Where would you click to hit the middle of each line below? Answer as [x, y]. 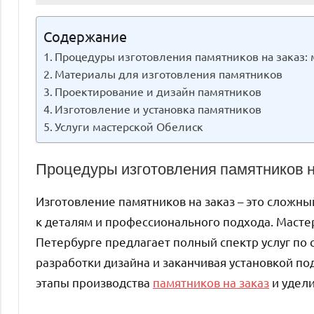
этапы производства [94, 282]
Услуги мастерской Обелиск [129, 126]
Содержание [85, 36]
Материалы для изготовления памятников [169, 73]
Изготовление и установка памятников [158, 108]
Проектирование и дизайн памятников [158, 91]
